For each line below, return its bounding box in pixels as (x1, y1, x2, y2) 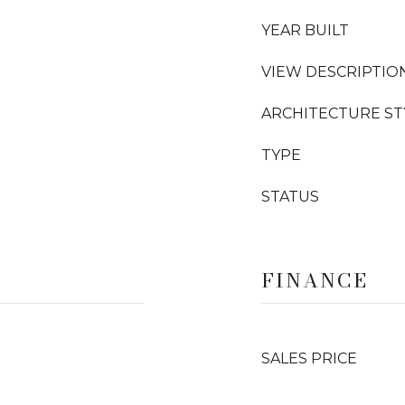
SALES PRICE (261, 350, 357, 367)
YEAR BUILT (261, 22, 349, 39)
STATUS (261, 188, 319, 205)
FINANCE (261, 265, 368, 296)
